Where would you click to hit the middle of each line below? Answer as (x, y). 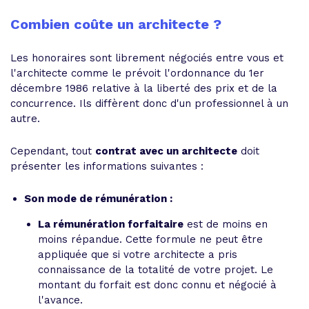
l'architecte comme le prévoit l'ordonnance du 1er (137, 73)
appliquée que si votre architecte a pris (138, 255)
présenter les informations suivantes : (107, 166)
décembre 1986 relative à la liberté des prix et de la (144, 88)
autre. (25, 119)
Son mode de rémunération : (98, 199)
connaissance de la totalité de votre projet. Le (156, 270)
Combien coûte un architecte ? (116, 24)
